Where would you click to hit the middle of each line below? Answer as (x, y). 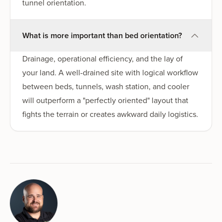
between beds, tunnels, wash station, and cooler (106, 86)
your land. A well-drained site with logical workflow (110, 72)
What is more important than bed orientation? (102, 35)
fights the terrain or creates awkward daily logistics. (110, 114)
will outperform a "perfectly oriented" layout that (105, 100)
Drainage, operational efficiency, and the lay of (103, 58)
